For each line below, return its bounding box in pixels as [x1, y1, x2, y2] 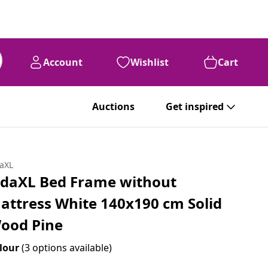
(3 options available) [22, 241, 112, 254]
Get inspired [166, 100, 224, 113]
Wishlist [130, 56, 169, 69]
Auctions [92, 100, 135, 113]
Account [43, 56, 83, 69]
